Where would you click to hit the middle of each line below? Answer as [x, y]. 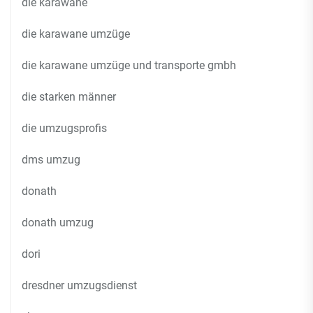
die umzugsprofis [64, 128]
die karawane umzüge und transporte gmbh [129, 65]
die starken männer [69, 97]
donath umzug [58, 223]
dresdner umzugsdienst [79, 285]
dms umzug [51, 160]
